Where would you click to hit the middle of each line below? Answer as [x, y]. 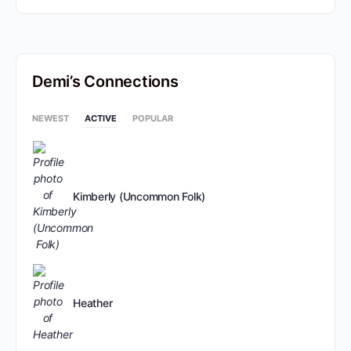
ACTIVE [101, 118]
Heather [93, 303]
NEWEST [51, 118]
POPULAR [153, 118]
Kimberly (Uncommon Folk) [139, 196]
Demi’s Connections [105, 81]
